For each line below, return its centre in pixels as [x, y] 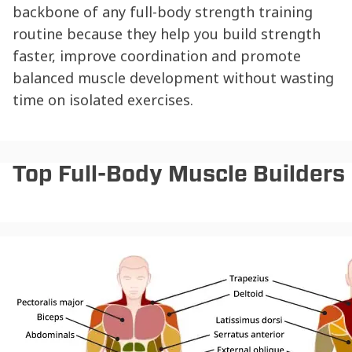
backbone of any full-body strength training [163, 12]
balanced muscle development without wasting [173, 78]
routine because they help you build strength [167, 34]
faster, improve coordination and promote [157, 56]
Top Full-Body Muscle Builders [179, 174]
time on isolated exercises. [103, 100]
